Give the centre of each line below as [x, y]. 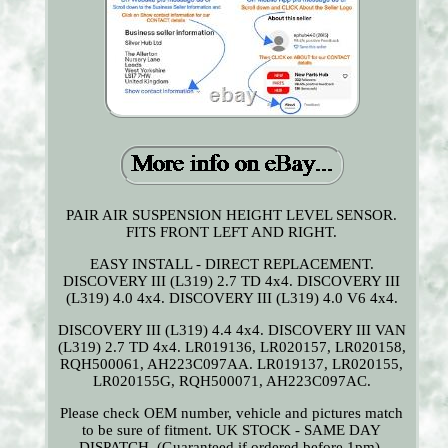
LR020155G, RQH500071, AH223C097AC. [231, 381]
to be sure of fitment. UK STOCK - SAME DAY [232, 430]
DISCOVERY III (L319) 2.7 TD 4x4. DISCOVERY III [232, 281]
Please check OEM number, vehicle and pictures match [232, 413]
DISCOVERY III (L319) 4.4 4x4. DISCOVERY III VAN [231, 330]
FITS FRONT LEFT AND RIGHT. [232, 232]
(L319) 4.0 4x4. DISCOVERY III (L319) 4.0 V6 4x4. [231, 298]
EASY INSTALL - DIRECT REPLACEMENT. [231, 264]
